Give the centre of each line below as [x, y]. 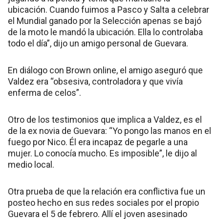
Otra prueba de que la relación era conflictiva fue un [107, 191]
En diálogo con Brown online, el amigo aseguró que [105, 70]
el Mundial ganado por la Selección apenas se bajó [105, 21]
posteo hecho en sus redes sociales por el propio [103, 202]
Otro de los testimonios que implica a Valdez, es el [105, 119]
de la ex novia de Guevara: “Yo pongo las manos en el [109, 131]
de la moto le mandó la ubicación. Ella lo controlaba [105, 32]
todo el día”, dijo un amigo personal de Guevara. [98, 43]
